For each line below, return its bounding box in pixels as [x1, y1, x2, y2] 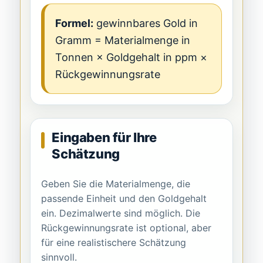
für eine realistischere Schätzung [41, 237, 187, 249]
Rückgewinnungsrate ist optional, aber [41, 222, 212, 234]
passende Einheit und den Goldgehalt [41, 193, 207, 205]
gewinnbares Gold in [93, 17, 198, 30]
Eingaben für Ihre [52, 130, 157, 146]
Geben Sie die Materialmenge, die [41, 178, 191, 190]
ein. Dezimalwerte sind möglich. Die [41, 207, 201, 220]
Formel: [55, 17, 94, 30]
